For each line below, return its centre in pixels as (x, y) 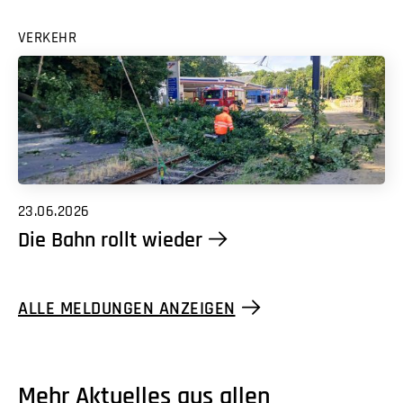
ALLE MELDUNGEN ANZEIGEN (127, 309)
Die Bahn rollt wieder (110, 241)
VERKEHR (47, 37)
